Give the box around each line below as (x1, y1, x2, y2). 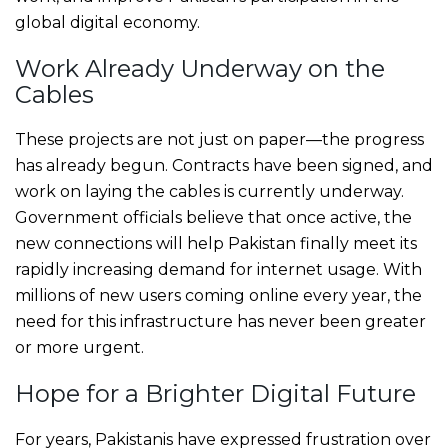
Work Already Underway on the (15, 53, 385, 83)
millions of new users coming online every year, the (15, 286, 422, 306)
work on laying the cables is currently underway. (15, 182, 404, 202)
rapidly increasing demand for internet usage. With (15, 260, 422, 280)
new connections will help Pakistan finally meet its (15, 234, 417, 254)
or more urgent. (15, 338, 144, 358)
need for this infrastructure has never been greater (15, 312, 426, 332)
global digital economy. (15, 12, 200, 32)
